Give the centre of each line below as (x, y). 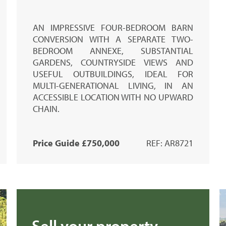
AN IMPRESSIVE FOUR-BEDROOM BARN (113, 27)
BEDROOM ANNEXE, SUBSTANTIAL (113, 50)
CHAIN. (46, 108)
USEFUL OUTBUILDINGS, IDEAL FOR (113, 74)
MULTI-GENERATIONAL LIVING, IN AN (113, 85)
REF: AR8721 (169, 143)
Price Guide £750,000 (76, 143)
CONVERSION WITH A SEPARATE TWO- (113, 39)
